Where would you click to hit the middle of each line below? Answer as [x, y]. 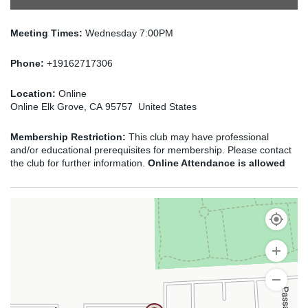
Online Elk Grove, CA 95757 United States [103, 107]
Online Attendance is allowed [217, 163]
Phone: [29, 63]
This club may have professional [197, 137]
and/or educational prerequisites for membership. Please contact [151, 150]
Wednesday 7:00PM [129, 33]
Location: [34, 93]
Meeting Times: [48, 33]
